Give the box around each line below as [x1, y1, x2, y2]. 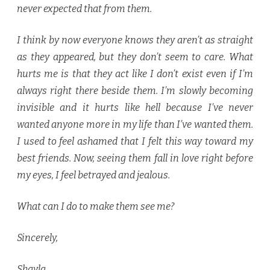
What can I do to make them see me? [17, 201, 174, 213]
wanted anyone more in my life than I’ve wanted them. [17, 119, 253, 131]
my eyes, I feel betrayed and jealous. [17, 169, 170, 181]
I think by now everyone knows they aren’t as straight [17, 34, 253, 46]
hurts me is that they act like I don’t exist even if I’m [17, 68, 253, 80]
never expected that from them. [17, 3, 152, 15]
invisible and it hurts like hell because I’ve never [17, 102, 253, 114]
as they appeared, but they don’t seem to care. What [17, 51, 253, 63]
